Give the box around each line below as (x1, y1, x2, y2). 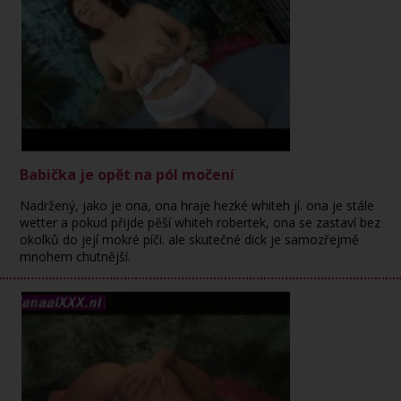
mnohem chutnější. (20, 248, 132, 265)
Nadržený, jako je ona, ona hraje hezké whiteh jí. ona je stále (20, 197, 375, 214)
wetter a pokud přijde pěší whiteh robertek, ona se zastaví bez (20, 214, 381, 231)
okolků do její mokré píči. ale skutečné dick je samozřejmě (20, 231, 360, 248)
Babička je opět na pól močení (20, 165, 235, 184)
